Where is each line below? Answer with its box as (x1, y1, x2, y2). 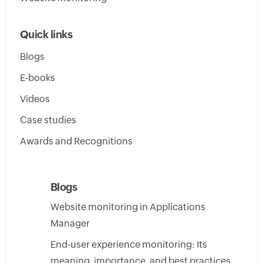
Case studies (19, 114, 76, 126)
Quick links (19, 28, 73, 41)
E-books (19, 72, 55, 83)
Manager (50, 217, 90, 229)
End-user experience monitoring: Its (50, 238, 207, 250)
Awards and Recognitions (19, 135, 133, 147)
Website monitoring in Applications (50, 201, 205, 213)
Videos (19, 93, 50, 104)
